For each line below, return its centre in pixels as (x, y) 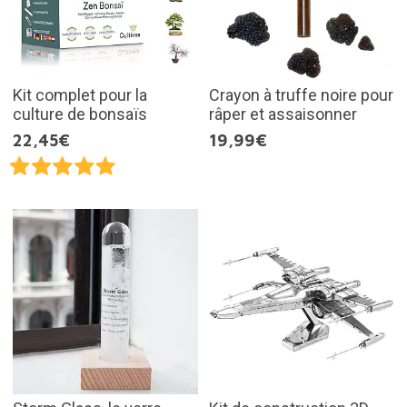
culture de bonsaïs (79, 114)
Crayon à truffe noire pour (301, 94)
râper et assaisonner (283, 114)
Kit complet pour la (79, 94)
